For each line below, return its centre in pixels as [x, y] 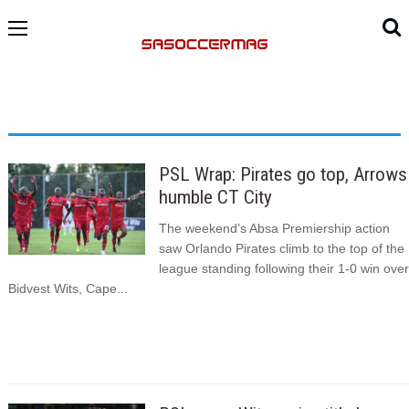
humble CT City [215, 197]
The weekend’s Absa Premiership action [274, 229]
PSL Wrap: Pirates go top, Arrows [283, 174]
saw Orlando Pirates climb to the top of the [281, 249]
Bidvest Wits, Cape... [68, 289]
